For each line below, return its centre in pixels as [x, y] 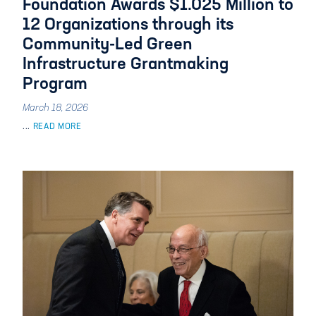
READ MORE [56, 127]
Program [55, 85]
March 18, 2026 [55, 108]
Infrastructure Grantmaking [126, 65]
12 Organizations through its [128, 25]
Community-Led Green [108, 45]
